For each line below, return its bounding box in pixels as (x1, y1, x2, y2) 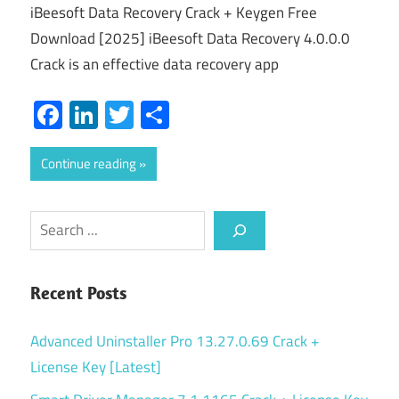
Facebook (62, 93, 176, 136)
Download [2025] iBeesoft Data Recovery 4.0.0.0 (30, 27, 350, 51)
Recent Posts (30, 281, 126, 304)
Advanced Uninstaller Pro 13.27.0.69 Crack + (30, 329, 320, 353)
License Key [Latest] (30, 354, 161, 379)
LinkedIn (98, 93, 198, 136)
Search (29, 210, 73, 234)
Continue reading (41, 152, 136, 174)
